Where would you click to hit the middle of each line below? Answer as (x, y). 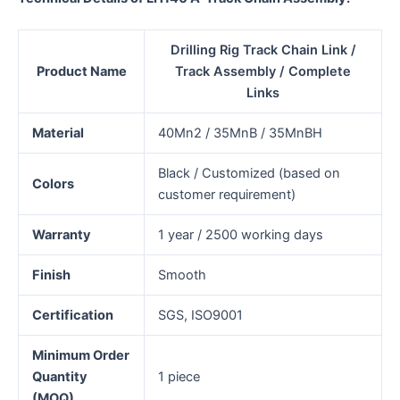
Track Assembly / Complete (263, 72)
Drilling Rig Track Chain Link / (263, 50)
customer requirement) (226, 195)
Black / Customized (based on (249, 174)
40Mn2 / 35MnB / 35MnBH (240, 133)
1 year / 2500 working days (240, 235)
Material (58, 133)
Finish (51, 275)
